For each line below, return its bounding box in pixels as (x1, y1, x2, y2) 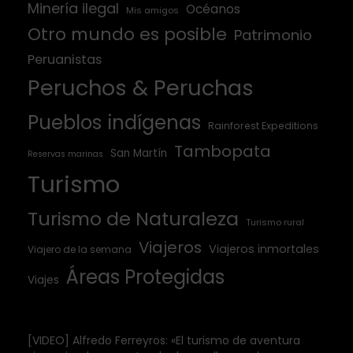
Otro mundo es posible (28, 21, 227, 46)
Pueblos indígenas (28, 108, 201, 136)
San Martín (110, 145, 167, 161)
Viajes (28, 272, 59, 288)
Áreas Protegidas (66, 263, 225, 290)
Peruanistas (28, 50, 102, 69)
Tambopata (174, 139, 271, 162)
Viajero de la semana (28, 242, 132, 256)
